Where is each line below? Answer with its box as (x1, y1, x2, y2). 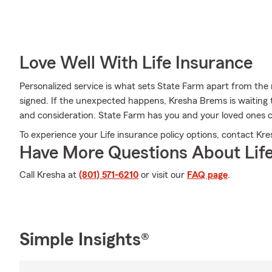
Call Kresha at (19, 170, 79, 180)
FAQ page (187, 170, 228, 180)
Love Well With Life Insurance (19, 54, 253, 72)
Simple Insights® (19, 230, 149, 249)
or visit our (138, 170, 187, 180)
